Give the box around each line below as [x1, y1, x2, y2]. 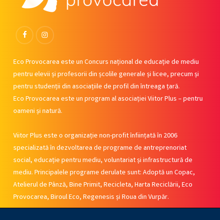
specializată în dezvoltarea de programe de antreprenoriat [13, 143, 187, 153]
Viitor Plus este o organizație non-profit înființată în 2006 [13, 131, 177, 141]
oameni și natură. [13, 106, 62, 116]
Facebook [24, 22, 53, 32]
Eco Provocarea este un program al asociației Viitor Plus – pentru [13, 94, 203, 104]
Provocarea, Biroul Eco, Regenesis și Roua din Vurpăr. [13, 192, 169, 202]
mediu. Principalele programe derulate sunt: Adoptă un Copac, [13, 167, 195, 178]
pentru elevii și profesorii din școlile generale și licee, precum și [13, 69, 199, 80]
